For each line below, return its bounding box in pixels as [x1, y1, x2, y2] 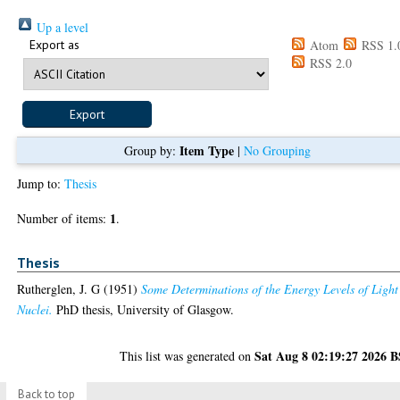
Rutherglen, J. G [17, 280, 101, 298]
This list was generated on [120, 347, 255, 365]
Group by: [123, 141, 179, 159]
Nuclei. [17, 301, 54, 319]
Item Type [179, 140, 234, 160]
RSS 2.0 [306, 54, 353, 71]
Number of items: [17, 209, 111, 227]
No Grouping [243, 141, 311, 159]
